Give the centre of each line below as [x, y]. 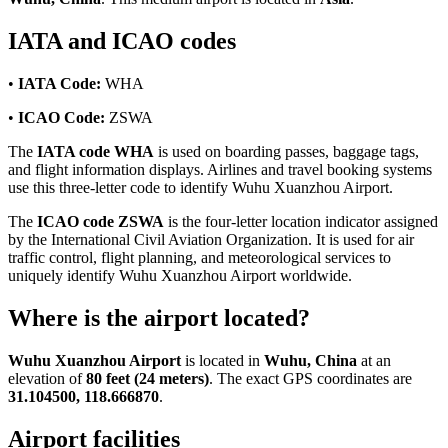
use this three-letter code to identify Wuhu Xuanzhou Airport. [200, 188]
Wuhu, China [310, 360]
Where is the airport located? [159, 317]
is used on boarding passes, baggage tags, [286, 152]
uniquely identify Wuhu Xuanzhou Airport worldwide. [180, 276]
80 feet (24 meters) [147, 378]
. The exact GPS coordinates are [310, 378]
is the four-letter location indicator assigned [301, 222]
